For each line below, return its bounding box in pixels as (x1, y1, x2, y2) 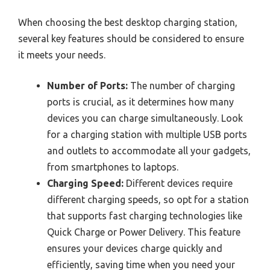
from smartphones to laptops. (47, 161, 178, 172)
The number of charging (128, 80, 235, 91)
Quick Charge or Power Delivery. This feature (47, 226, 240, 237)
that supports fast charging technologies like (47, 210, 242, 221)
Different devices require (124, 177, 233, 189)
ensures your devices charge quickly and (47, 242, 222, 254)
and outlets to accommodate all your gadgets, (47, 145, 251, 156)
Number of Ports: (47, 80, 128, 91)
